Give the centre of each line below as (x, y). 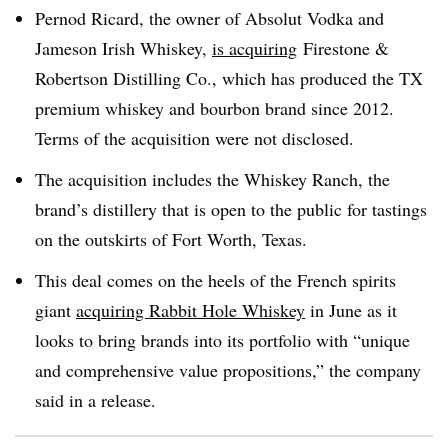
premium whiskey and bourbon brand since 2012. (214, 108)
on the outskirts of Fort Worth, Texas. (171, 238)
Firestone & (343, 48)
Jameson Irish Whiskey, (123, 48)
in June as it (351, 309)
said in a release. (95, 399)
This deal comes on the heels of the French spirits (215, 279)
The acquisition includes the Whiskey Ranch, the (212, 178)
